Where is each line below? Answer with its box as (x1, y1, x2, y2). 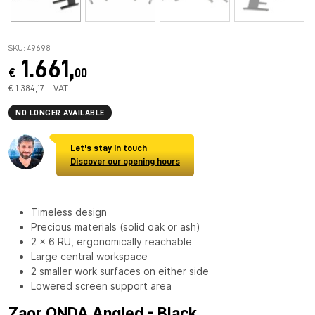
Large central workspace (31, 250, 148, 262)
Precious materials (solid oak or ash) (31, 220, 200, 233)
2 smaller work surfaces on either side (31, 264, 209, 277)
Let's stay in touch (70, 143, 147, 153)
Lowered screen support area (31, 279, 172, 292)
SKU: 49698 (8, 43, 51, 52)
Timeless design (31, 205, 107, 218)
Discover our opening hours (70, 156, 180, 166)
